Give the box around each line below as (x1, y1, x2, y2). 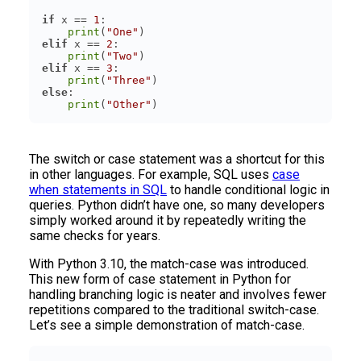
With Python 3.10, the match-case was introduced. (29, 255, 309, 272)
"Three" (106, 73, 151, 86)
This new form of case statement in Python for (29, 271, 291, 287)
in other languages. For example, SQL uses (29, 166, 272, 182)
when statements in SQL (29, 181, 167, 197)
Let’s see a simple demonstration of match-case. (29, 317, 305, 333)
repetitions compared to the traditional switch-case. (29, 301, 319, 317)
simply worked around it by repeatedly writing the (29, 212, 306, 228)
